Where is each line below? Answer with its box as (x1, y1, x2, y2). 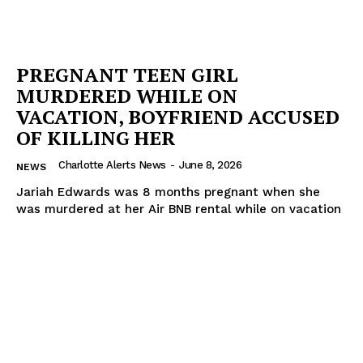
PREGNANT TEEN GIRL (16, 61, 238, 88)
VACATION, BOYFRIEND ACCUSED (16, 103, 340, 130)
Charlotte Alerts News (58, 158, 166, 171)
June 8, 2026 (179, 158, 241, 171)
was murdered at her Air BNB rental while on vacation (16, 201, 341, 216)
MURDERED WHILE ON (16, 82, 237, 109)
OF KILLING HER (16, 124, 175, 151)
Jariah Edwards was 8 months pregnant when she (16, 184, 320, 199)
